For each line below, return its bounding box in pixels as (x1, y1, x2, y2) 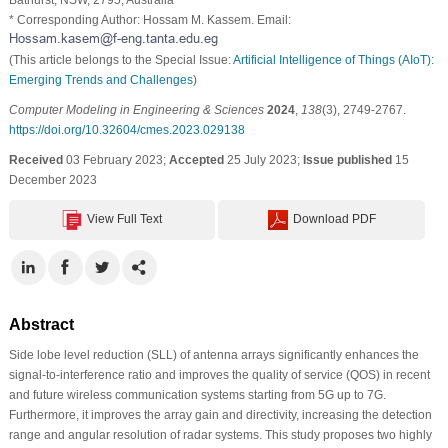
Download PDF (292, 211, 376, 226)
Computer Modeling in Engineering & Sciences (8, 102, 264, 117)
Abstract (8, 315, 74, 333)
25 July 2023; (223, 152, 303, 167)
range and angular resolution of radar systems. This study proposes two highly (8, 427, 432, 442)
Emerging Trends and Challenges (8, 72, 193, 87)
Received (8, 152, 63, 167)
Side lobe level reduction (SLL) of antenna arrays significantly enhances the (8, 347, 419, 362)
